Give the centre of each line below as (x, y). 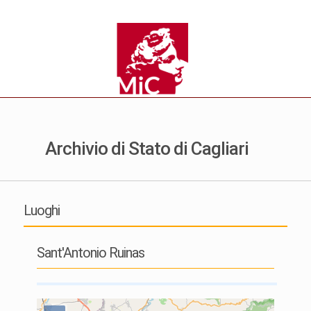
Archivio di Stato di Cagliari (147, 148)
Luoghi (41, 210)
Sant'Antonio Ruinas (90, 252)
